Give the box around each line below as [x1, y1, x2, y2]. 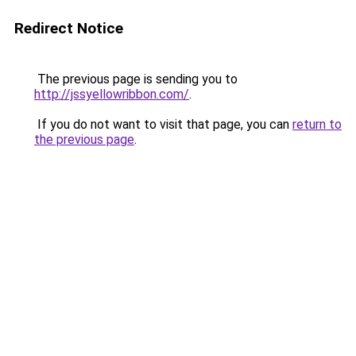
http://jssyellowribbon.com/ [34, 87, 189, 102]
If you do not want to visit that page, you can [34, 117, 292, 132]
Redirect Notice [14, 19, 123, 37]
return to [292, 117, 342, 132]
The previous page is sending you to [34, 72, 238, 87]
